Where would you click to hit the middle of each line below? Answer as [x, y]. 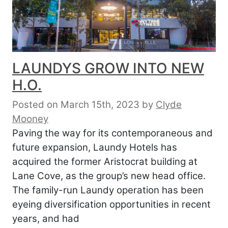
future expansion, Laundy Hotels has [95, 147]
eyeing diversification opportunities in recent [111, 204]
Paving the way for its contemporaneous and [112, 133]
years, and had [46, 218]
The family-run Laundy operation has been [108, 190]
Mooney [30, 119]
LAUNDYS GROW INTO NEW [108, 68]
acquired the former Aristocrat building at [105, 161]
